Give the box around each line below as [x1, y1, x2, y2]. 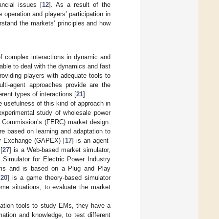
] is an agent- [72, 136, 110, 144]
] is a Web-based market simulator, [9, 146, 111, 153]
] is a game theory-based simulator [7, 174, 111, 181]
